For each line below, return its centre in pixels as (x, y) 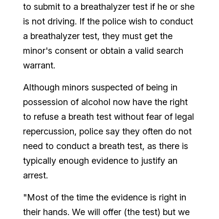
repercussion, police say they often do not (108, 131)
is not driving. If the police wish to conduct (108, 21)
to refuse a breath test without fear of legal (109, 116)
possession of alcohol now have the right (106, 102)
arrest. (36, 175)
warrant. (39, 65)
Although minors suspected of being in (100, 87)
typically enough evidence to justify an (100, 160)
